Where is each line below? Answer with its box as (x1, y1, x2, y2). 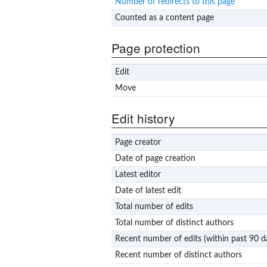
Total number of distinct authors (114, 219, 234, 228)
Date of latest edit (114, 187, 181, 195)
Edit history (111, 108, 175, 127)
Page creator (114, 138, 161, 147)
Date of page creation (114, 154, 195, 163)
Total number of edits (114, 203, 193, 212)
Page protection (111, 38, 200, 57)
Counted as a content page (114, 13, 214, 22)
